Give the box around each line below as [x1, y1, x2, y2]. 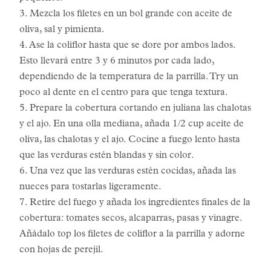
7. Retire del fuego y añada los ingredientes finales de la [19, 198, 250, 208]
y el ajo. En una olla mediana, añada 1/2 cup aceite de [19, 119, 244, 129]
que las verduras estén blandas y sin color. [19, 151, 194, 161]
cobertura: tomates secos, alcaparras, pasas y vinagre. [19, 214, 242, 224]
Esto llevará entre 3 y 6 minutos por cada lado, [19, 56, 214, 67]
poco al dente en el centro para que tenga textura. [19, 88, 228, 98]
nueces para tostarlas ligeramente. [19, 182, 162, 192]
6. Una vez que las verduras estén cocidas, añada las [19, 166, 236, 177]
